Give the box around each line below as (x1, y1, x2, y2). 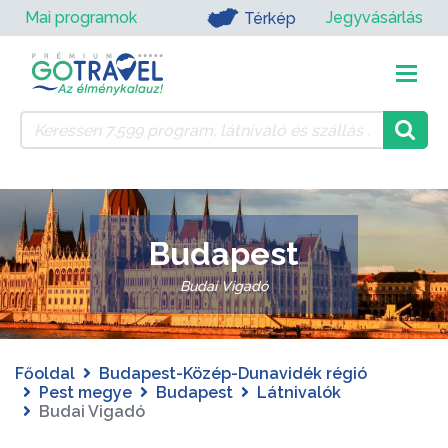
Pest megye (39, 383, 132, 402)
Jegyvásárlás (326, 8, 423, 27)
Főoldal (15, 364, 75, 383)
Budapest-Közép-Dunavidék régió (99, 364, 367, 383)
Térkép (243, 8, 296, 28)
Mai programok (25, 8, 137, 27)
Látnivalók (257, 383, 341, 402)
